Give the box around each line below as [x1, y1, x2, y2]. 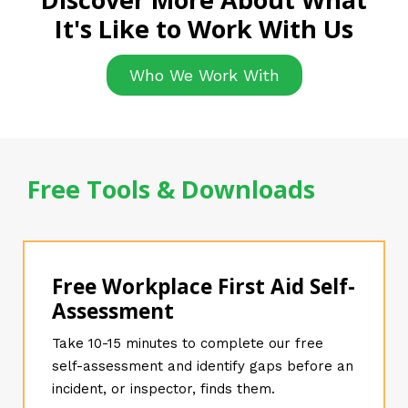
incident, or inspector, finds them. [52, 381, 275, 397]
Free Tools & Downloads [27, 172, 315, 206]
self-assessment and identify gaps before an [52, 358, 353, 374]
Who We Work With [128, 66, 280, 85]
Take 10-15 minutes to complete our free [52, 335, 323, 352]
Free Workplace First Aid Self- [52, 272, 355, 301]
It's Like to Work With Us [55, 12, 353, 46]
